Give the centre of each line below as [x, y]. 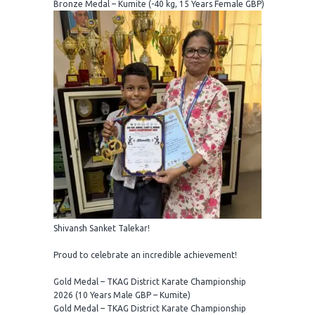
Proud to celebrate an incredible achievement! [145, 255]
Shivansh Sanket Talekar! [102, 229]
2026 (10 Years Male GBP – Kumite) [122, 295]
